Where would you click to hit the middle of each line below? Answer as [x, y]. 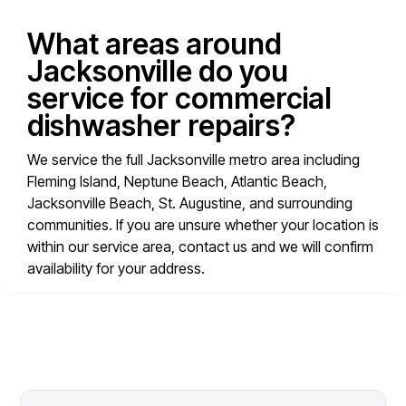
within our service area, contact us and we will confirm [200, 247]
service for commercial [179, 99]
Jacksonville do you [158, 72]
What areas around [155, 44]
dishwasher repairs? [161, 126]
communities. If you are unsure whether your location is [203, 225]
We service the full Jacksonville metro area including [193, 160]
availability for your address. [116, 269]
